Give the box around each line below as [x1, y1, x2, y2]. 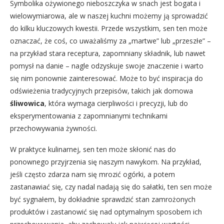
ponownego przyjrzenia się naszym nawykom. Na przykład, [10, 156, 201, 166]
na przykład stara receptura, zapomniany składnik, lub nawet [10, 48, 205, 58]
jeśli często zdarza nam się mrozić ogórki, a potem [10, 169, 175, 179]
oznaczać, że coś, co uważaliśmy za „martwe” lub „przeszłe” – [10, 35, 211, 45]
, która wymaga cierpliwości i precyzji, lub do [44, 98, 188, 108]
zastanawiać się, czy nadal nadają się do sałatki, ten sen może [10, 181, 212, 191]
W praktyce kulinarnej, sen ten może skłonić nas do [10, 144, 176, 154]
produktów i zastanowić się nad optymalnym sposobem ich [10, 206, 202, 216]
